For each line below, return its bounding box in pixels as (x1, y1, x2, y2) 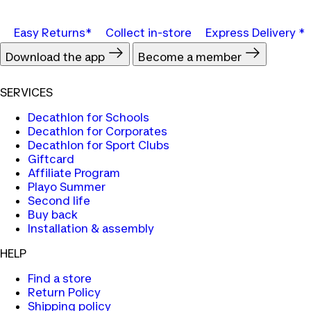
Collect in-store (106, 26, 192, 40)
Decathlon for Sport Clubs (28, 138, 169, 153)
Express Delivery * (205, 26, 305, 40)
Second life (28, 194, 90, 208)
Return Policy (28, 285, 101, 300)
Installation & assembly (28, 221, 154, 236)
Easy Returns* (14, 26, 92, 40)
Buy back (28, 208, 78, 222)
